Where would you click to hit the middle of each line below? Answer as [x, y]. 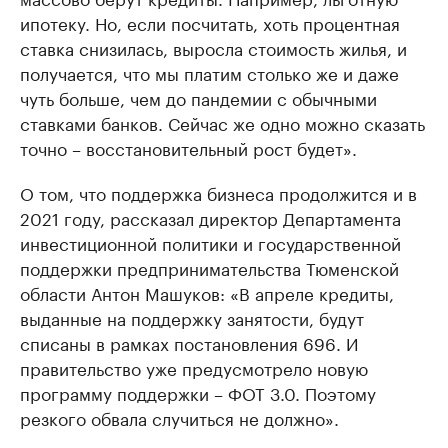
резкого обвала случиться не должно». [179, 417]
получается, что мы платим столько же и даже [209, 72]
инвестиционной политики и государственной [210, 242]
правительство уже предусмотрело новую [194, 367]
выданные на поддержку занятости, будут [192, 317]
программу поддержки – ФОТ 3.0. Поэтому [198, 392]
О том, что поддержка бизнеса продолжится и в [218, 192]
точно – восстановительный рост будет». [188, 147]
